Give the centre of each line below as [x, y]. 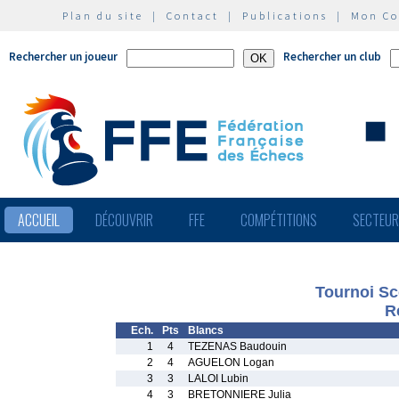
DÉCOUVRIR [124, 220]
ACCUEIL [39, 220]
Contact [193, 16]
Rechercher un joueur [63, 57]
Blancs [206, 330]
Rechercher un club [332, 57]
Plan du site [103, 16]
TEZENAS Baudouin [237, 346]
